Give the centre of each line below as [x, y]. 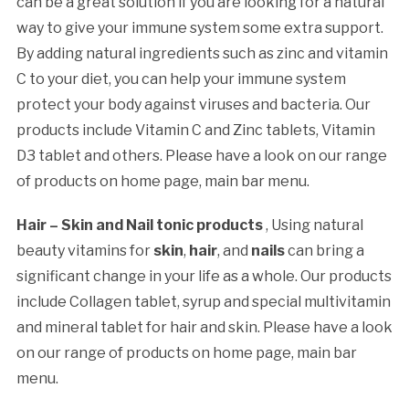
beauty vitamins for [84, 250]
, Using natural [313, 225]
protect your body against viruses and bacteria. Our [193, 104]
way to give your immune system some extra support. [199, 27]
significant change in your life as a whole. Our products [204, 276]
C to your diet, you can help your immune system [181, 79]
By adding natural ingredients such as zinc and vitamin [202, 53]
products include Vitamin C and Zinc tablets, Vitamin [195, 130]
